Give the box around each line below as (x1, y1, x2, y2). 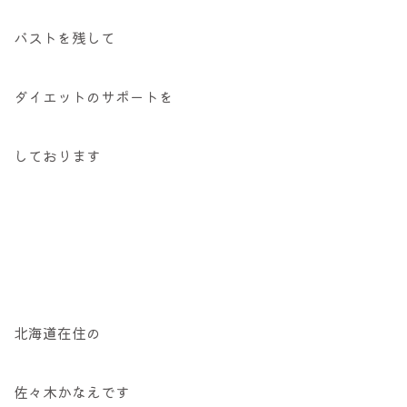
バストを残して (14, 26, 115, 48)
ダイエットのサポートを (14, 85, 174, 107)
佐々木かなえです (14, 381, 130, 402)
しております (14, 144, 101, 166)
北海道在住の (14, 322, 101, 343)
